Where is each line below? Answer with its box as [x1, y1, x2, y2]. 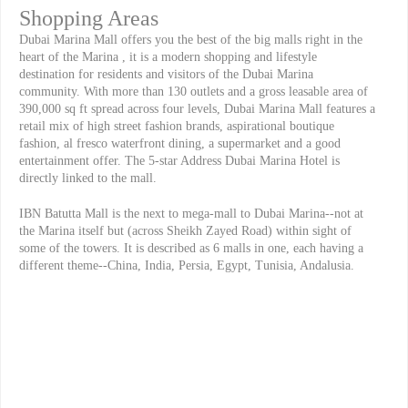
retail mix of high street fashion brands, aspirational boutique [19, 118, 334, 133]
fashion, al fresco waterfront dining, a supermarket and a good [19, 136, 341, 150]
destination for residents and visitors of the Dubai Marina [19, 66, 313, 81]
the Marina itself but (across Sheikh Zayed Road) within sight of [19, 223, 352, 238]
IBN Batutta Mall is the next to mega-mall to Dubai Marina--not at [19, 206, 363, 220]
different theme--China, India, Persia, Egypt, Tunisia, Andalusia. [19, 258, 354, 272]
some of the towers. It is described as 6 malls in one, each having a [19, 240, 363, 255]
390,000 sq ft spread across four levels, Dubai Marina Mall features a [19, 101, 375, 116]
